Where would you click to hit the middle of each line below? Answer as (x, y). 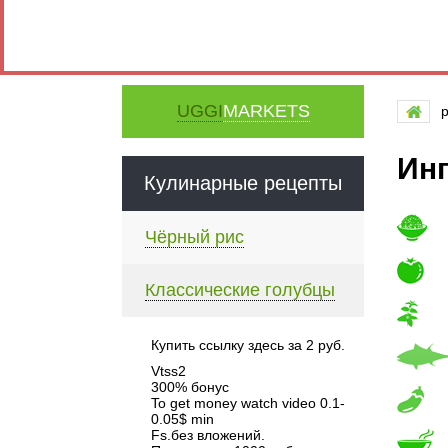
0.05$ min (182, 419)
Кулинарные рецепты (243, 183)
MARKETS (266, 111)
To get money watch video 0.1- (248, 403)
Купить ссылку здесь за (228, 345)
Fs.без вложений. (208, 435)
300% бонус (190, 387)
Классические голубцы (240, 290)
